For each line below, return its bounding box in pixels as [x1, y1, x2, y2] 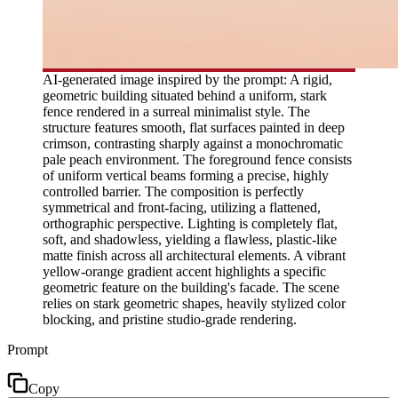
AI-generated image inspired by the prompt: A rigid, [43, 71, 332, 87]
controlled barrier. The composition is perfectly [43, 183, 304, 199]
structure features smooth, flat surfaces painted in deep [43, 119, 345, 135]
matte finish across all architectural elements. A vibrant [43, 247, 346, 263]
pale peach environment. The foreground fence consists [43, 151, 352, 167]
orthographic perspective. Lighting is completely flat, [43, 215, 338, 231]
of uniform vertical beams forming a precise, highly [43, 167, 329, 183]
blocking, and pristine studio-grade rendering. [43, 311, 297, 327]
